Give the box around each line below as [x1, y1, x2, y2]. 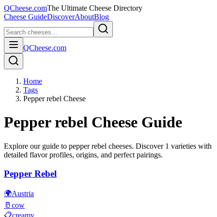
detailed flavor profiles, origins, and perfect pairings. [4, 150, 163, 159]
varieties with [169, 141, 212, 150]
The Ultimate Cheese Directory [47, 4, 142, 12]
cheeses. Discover [107, 141, 165, 150]
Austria [12, 189, 34, 198]
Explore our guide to [4, 141, 69, 150]
